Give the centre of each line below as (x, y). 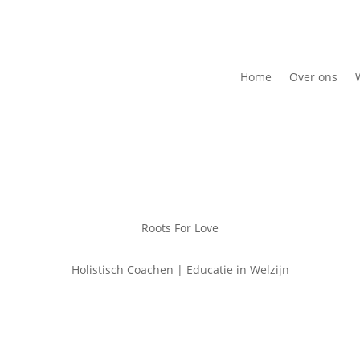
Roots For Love (180, 227)
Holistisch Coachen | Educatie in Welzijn (180, 270)
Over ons (313, 76)
